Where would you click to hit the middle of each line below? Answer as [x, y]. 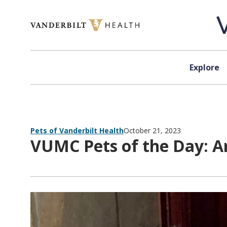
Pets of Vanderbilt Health [77, 130]
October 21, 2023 [152, 130]
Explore [204, 67]
